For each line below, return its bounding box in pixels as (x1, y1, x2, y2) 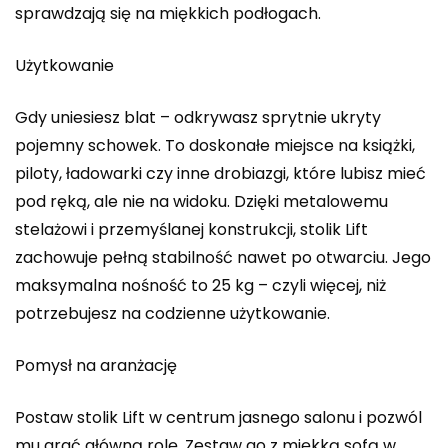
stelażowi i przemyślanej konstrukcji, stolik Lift (15, 217, 368, 241)
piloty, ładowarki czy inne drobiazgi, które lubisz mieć (15, 161, 426, 185)
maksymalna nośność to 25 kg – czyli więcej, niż (15, 273, 386, 297)
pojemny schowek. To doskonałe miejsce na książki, (15, 133, 415, 157)
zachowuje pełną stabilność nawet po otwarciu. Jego (15, 245, 431, 269)
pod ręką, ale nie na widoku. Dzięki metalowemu (15, 189, 388, 213)
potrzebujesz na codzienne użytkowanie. (15, 301, 330, 325)
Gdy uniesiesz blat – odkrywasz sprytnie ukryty (15, 105, 381, 129)
